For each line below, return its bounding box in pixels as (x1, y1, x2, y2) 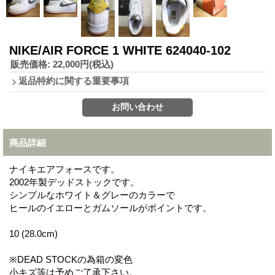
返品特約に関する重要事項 (18, 75, 129, 86)
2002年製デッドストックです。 (9, 176, 139, 187)
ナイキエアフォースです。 (9, 163, 120, 174)
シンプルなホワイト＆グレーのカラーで (9, 189, 175, 200)
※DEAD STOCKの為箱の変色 (9, 254, 133, 265)
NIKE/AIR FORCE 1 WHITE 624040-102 (9, 43, 231, 57)
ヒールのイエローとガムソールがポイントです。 (9, 202, 212, 213)
